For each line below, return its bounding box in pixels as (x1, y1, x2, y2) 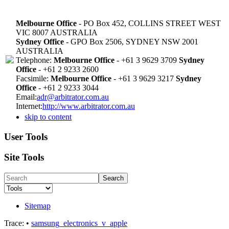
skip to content (25, 112, 72, 121)
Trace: (4, 219, 24, 228)
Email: (16, 93, 37, 101)
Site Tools (4, 152, 44, 163)
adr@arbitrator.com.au (37, 93, 109, 101)
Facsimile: (16, 74, 51, 83)
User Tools (4, 131, 48, 142)
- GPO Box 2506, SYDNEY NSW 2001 (64, 37, 198, 46)
